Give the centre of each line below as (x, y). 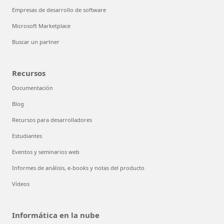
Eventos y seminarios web (46, 151)
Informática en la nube (56, 215)
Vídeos (21, 183)
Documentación (32, 87)
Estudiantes (27, 135)
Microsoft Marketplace (41, 25)
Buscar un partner (36, 41)
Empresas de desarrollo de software (59, 9)
